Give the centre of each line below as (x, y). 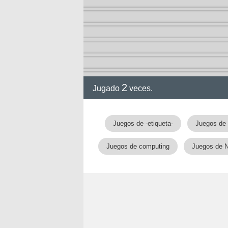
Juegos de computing (138, 146)
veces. (140, 88)
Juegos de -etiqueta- (143, 123)
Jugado (107, 88)
